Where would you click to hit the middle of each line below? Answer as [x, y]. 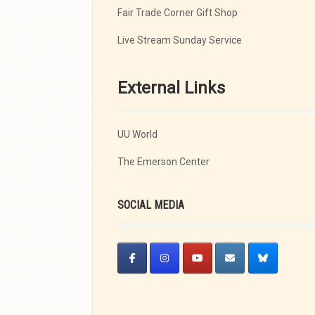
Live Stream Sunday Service [180, 40]
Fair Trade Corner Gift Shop [178, 13]
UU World [137, 135]
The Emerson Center [163, 162]
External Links [171, 88]
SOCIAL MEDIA [151, 205]
